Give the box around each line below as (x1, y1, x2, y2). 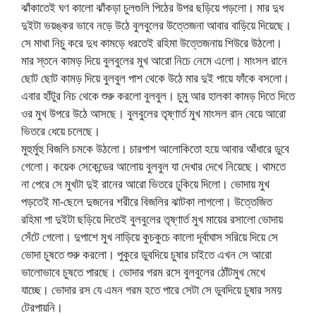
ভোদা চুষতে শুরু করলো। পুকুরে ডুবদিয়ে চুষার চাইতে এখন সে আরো (21, 246, 272, 263)
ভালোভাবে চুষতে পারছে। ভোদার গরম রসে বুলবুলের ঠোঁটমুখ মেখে (21, 264, 265, 281)
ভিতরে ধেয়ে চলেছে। (21, 123, 100, 140)
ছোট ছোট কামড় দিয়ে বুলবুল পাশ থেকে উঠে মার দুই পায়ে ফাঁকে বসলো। (21, 70, 289, 87)
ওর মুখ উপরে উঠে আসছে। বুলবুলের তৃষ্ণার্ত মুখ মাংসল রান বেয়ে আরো (21, 105, 286, 122)
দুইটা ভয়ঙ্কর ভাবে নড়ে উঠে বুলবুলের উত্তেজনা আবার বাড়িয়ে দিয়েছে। (21, 17, 291, 34)
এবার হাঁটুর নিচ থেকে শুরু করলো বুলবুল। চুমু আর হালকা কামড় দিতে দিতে (21, 87, 295, 104)
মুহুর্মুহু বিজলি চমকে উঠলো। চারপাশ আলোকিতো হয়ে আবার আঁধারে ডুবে (21, 140, 289, 157)
